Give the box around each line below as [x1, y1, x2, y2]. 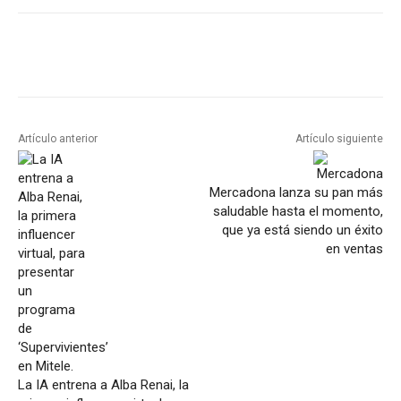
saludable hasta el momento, [212, 203, 383, 220]
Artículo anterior [18, 132, 98, 146]
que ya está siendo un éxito [221, 222, 383, 239]
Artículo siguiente [294, 132, 383, 146]
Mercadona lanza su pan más [209, 184, 383, 201]
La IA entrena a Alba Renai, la [18, 377, 189, 394]
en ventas [325, 241, 383, 258]
